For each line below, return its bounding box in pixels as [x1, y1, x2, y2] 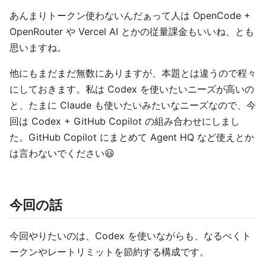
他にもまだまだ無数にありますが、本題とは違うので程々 [9, 67, 256, 80]
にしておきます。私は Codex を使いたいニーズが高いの [9, 83, 254, 96]
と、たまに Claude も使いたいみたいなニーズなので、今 [9, 99, 256, 112]
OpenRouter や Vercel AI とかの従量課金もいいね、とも [9, 26, 254, 38]
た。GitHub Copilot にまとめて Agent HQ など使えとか [9, 131, 254, 144]
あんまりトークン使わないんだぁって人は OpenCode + [9, 9, 251, 22]
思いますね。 [9, 42, 66, 54]
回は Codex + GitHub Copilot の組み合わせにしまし [9, 115, 240, 128]
